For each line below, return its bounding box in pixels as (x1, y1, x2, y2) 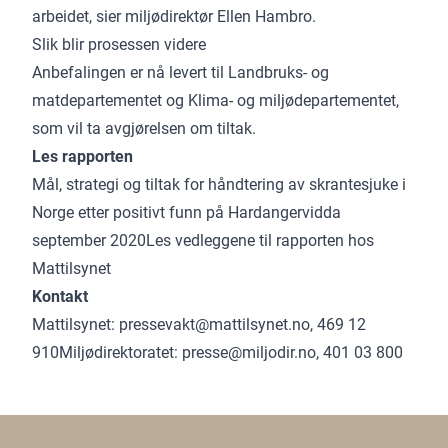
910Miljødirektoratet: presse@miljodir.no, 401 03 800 (32, 342, 408, 362)
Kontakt (32, 286, 89, 306)
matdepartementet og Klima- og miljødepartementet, (32, 90, 400, 110)
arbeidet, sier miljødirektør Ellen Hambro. (32, 6, 317, 26)
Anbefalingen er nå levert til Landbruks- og (32, 62, 330, 82)
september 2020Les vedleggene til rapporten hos (32, 230, 375, 250)
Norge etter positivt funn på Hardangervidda (32, 202, 342, 222)
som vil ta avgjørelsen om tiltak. (32, 118, 261, 138)
